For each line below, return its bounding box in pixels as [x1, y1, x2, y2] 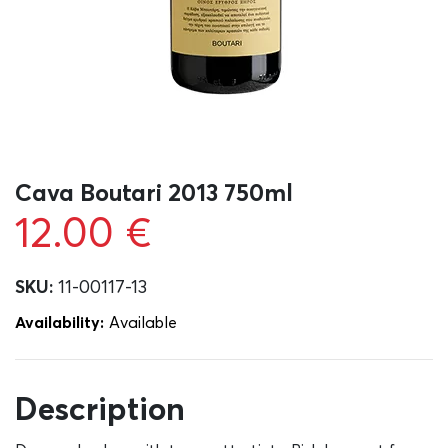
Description [15, 389, 185, 428]
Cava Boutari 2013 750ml [15, 178, 293, 207]
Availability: [15, 312, 104, 332]
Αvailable [109, 312, 177, 332]
